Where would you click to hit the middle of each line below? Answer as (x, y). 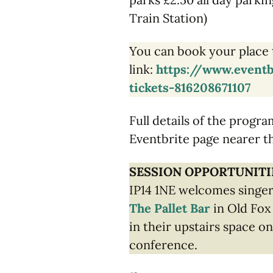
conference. (163, 244)
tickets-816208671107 (190, 87)
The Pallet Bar (170, 208)
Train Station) (168, 18)
